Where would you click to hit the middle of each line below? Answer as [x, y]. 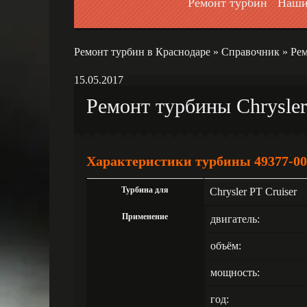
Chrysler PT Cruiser [253, 192]
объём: [225, 246]
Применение [145, 217]
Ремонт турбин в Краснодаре [142, 52]
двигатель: [235, 219]
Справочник [250, 52]
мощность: [235, 272]
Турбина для [145, 190]
